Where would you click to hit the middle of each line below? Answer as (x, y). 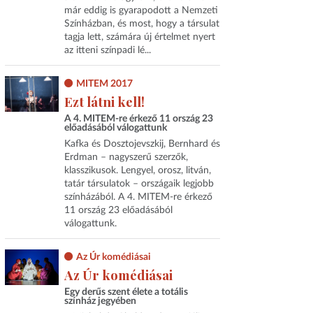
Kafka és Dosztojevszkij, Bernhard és (142, 144)
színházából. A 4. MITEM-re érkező (138, 197)
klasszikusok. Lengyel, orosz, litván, (137, 170)
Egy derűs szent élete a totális (126, 292)
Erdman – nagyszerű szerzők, (126, 157)
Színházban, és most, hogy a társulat (141, 23)
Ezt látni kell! (104, 101)
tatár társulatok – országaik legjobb (139, 183)
